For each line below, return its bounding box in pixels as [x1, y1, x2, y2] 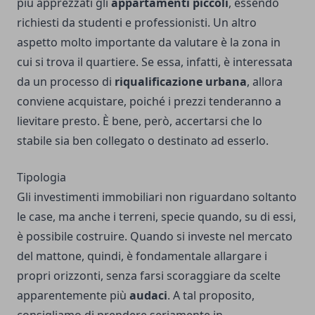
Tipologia [17, 169, 66, 186]
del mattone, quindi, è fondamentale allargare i [17, 248, 267, 264]
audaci [129, 288, 167, 304]
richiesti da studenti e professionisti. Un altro [17, 15, 257, 31]
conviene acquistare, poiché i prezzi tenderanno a [17, 94, 281, 110]
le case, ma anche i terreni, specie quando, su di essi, [17, 209, 296, 225]
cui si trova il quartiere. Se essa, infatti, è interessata [17, 54, 292, 70]
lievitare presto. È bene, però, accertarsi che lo [17, 113, 262, 129]
